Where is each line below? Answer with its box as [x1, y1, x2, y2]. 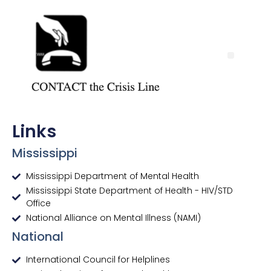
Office [25, 197, 51, 210]
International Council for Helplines [25, 253, 170, 266]
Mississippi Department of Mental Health [25, 170, 199, 183]
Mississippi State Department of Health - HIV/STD [25, 184, 233, 197]
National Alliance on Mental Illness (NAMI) [25, 212, 201, 224]
